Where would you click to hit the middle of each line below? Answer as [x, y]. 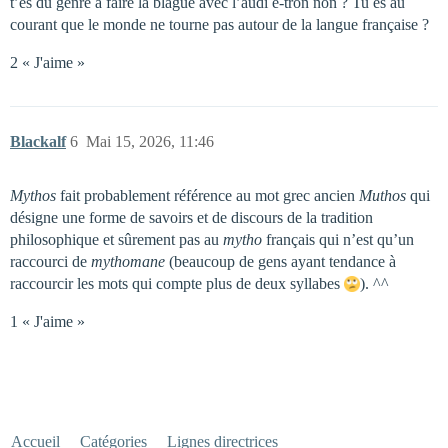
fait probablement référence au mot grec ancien [207, 195]
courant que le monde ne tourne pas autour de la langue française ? [219, 24]
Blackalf [38, 141]
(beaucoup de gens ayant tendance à [280, 261]
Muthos [382, 195]
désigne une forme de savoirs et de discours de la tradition [191, 217]
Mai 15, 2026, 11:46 [150, 141]
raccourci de [50, 261]
